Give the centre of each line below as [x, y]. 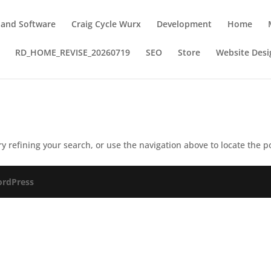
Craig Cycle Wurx [106, 24]
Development [184, 24]
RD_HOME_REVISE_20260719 [73, 52]
